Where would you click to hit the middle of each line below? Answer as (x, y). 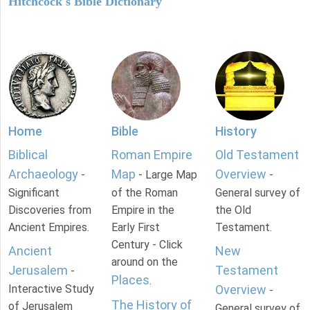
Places (131, 280)
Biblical (28, 155)
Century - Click (147, 245)
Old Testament (257, 155)
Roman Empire (152, 155)
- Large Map (167, 175)
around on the (145, 262)
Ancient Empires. (49, 228)
